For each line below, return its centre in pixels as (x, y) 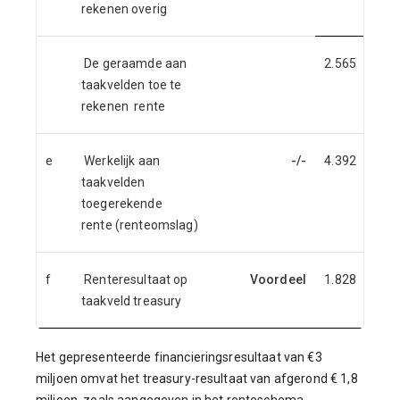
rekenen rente (123, 107)
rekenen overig (126, 9)
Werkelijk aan (121, 161)
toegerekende (122, 204)
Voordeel (278, 280)
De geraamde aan (134, 64)
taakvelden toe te (132, 85)
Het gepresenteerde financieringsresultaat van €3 (179, 358)
